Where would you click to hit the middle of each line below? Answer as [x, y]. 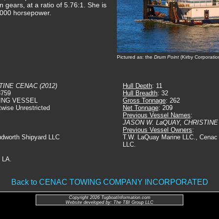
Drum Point [166, 57]
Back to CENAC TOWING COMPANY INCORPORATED [109, 182]
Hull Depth [137, 86]
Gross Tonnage [144, 100]
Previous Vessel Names [157, 115]
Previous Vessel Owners [157, 130]
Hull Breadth [140, 93]
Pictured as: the [135, 57]
